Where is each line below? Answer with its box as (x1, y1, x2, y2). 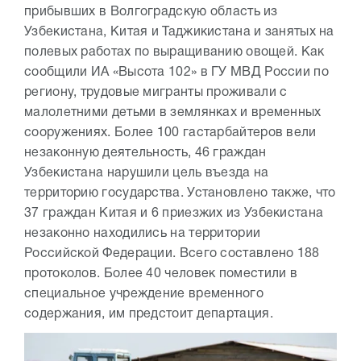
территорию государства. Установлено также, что (24, 188, 336, 199)
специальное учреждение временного (24, 288, 263, 300)
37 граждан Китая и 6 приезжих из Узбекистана (24, 208, 324, 219)
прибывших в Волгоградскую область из (24, 6, 278, 18)
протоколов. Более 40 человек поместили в (24, 268, 297, 280)
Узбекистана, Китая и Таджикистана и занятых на (24, 27, 334, 38)
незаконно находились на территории (24, 228, 261, 239)
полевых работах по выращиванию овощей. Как (24, 47, 325, 58)
